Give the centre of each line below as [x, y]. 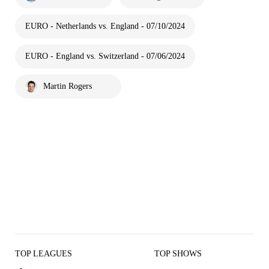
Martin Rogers [68, 86]
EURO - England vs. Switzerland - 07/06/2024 [105, 56]
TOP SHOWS [178, 254]
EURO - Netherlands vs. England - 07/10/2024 [105, 26]
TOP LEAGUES [44, 254]
